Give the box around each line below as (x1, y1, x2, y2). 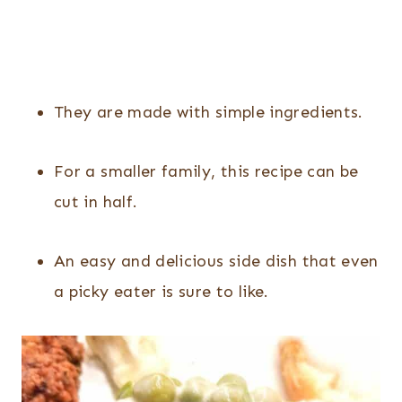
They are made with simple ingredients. (54, 102, 363, 123)
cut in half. (54, 192, 138, 213)
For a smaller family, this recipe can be (54, 162, 359, 182)
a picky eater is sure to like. (54, 282, 269, 302)
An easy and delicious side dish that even (54, 251, 379, 272)
